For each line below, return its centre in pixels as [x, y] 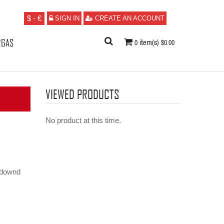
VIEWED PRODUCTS [82, 94]
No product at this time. [83, 120]
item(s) [149, 42]
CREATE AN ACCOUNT [130, 18]
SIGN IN [67, 18]
